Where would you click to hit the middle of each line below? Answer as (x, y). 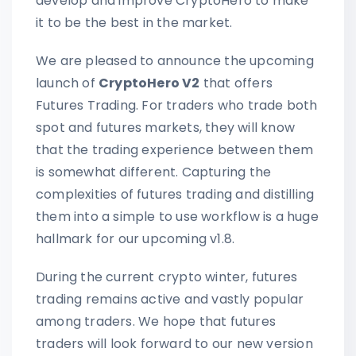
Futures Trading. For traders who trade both (177, 105)
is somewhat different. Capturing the (154, 172)
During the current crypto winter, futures (167, 277)
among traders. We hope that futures (156, 321)
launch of (67, 83)
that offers (236, 83)
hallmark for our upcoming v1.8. (135, 238)
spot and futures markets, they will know (166, 127)
